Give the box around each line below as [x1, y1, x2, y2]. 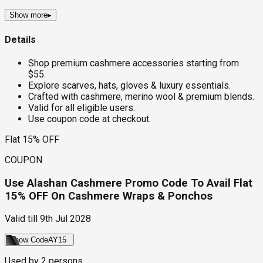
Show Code [9, 235, 48, 245]
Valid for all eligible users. [28, 102, 135, 113]
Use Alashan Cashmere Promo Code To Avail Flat [5, 176, 252, 190]
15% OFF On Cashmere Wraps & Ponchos [5, 189, 213, 203]
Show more [9, 11, 48, 20]
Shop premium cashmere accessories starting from [28, 57, 239, 69]
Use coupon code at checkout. [28, 113, 151, 124]
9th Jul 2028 [40, 213, 91, 225]
